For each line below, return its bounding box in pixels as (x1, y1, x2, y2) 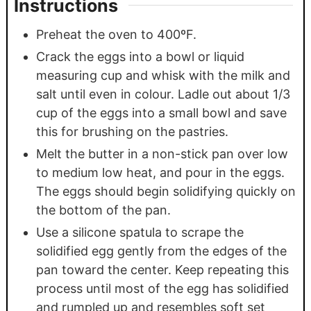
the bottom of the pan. (35, 203, 171, 218)
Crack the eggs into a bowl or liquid (35, 49, 244, 65)
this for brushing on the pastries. (35, 124, 228, 140)
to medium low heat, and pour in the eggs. (35, 165, 285, 180)
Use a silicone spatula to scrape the (35, 225, 244, 240)
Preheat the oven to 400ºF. (35, 27, 196, 42)
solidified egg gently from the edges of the (35, 244, 287, 259)
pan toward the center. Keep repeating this (35, 262, 289, 278)
